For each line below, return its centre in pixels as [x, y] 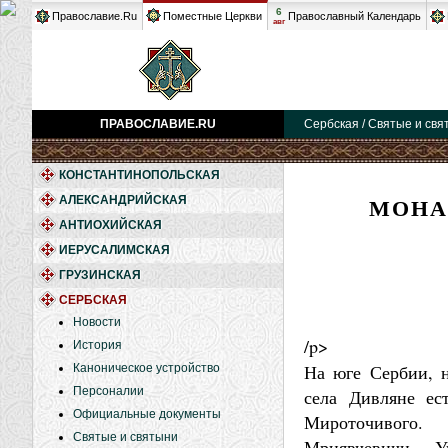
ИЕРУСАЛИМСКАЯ [114, 250]
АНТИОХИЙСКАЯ [110, 225]
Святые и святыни [125, 437]
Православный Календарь [354, 16]
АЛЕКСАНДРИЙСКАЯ [123, 200]
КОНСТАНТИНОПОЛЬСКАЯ [139, 175]
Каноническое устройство [146, 368]
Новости [97, 322]
